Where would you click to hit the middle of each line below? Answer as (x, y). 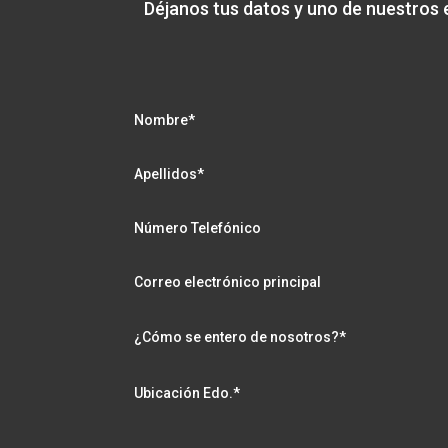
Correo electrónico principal (228, 282)
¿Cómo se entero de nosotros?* (240, 337)
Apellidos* (169, 174)
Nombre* (165, 120)
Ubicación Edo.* (187, 393)
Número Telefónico (198, 228)
